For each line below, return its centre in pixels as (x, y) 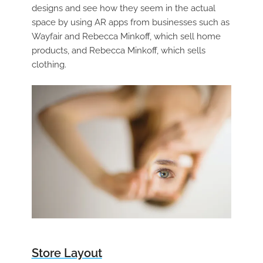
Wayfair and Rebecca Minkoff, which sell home (126, 37)
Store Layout (67, 253)
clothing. (49, 65)
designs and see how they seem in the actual (123, 9)
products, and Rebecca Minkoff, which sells (118, 51)
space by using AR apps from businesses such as (130, 23)
